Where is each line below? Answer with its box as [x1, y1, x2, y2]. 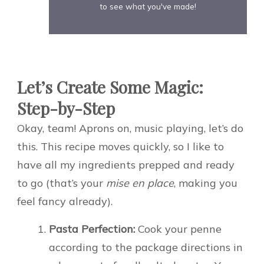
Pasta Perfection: [49, 222, 135, 236]
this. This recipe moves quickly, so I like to [17, 140, 224, 154]
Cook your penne [135, 222, 222, 236]
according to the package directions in [49, 240, 243, 255]
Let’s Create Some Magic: [17, 76, 203, 98]
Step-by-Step [17, 97, 115, 120]
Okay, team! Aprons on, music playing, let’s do [17, 121, 243, 136]
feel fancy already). [17, 194, 113, 209]
